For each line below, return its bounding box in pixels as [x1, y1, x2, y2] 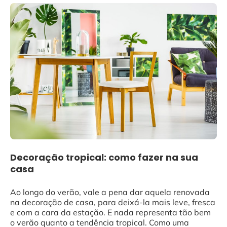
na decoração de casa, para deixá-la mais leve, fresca [10, 197, 215, 207]
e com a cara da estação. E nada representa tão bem [10, 207, 211, 217]
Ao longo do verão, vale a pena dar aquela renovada [10, 186, 210, 197]
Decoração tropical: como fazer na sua [10, 150, 198, 164]
